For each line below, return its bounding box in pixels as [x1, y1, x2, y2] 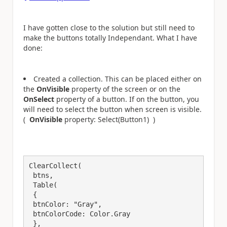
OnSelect [23, 94, 54, 104]
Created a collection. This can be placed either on [33, 73, 202, 84]
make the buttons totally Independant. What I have [23, 32, 197, 43]
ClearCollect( [29, 161, 82, 170]
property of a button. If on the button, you [54, 94, 199, 104]
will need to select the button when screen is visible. [23, 104, 202, 114]
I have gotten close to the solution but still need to [23, 22, 195, 32]
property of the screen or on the [69, 84, 180, 94]
